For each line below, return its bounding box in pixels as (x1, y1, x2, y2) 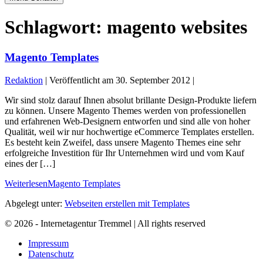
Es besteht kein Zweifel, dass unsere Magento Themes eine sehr (5, 137, 241, 147)
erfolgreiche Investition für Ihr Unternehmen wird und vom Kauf (5, 147, 244, 158)
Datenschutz (28, 248, 74, 259)
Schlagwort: (5, 16, 107, 38)
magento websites (107, 16, 247, 38)
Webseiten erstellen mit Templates (65, 198, 190, 208)
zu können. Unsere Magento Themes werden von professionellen (5, 105, 246, 116)
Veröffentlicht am (49, 75, 113, 85)
